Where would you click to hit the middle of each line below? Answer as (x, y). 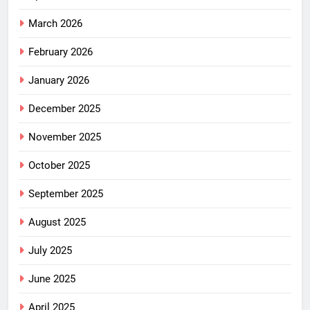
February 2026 (61, 52)
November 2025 (65, 137)
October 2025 (59, 166)
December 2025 (64, 109)
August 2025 (57, 222)
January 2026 (59, 81)
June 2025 (52, 279)
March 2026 (55, 24)
